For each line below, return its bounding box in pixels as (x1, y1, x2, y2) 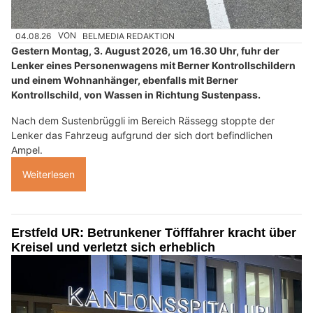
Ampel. (11, 143, 43, 156)
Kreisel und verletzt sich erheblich (11, 240, 215, 254)
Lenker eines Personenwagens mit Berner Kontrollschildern (11, 59, 296, 71)
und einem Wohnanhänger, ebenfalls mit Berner (11, 73, 238, 86)
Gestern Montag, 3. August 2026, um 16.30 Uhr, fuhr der (11, 44, 279, 57)
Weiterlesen (22, 168, 75, 180)
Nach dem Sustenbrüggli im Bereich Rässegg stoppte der (11, 114, 275, 126)
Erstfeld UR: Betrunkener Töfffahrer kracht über (11, 225, 296, 240)
